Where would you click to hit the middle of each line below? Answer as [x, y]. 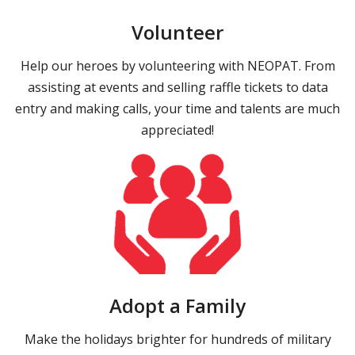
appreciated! [177, 130]
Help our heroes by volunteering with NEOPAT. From [177, 66]
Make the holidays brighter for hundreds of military [177, 339]
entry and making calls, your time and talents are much [177, 109]
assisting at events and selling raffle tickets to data [177, 88]
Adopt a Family [177, 305]
